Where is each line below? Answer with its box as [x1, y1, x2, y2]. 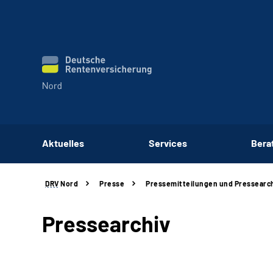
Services [148, 136, 187, 149]
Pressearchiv [42, 210, 171, 236]
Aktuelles [42, 136, 84, 149]
